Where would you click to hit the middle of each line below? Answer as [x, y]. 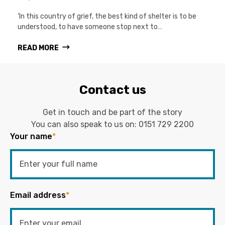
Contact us [113, 90]
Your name [31, 136]
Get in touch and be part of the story [113, 112]
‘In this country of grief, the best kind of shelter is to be [107, 16]
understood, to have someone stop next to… [90, 27]
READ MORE [38, 48]
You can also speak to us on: [85, 124]
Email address [38, 195]
